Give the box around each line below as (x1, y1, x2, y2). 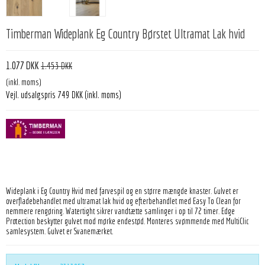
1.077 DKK (6, 59, 39, 72)
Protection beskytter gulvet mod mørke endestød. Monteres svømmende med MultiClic (6, 216, 249, 227)
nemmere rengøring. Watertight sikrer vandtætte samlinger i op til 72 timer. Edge (6, 206, 235, 216)
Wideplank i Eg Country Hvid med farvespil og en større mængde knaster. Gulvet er (6, 186, 238, 196)
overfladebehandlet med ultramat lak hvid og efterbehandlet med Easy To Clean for (6, 196, 241, 206)
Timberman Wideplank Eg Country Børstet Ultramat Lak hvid (6, 26, 245, 41)
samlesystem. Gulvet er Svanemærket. (6, 227, 113, 237)
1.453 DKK (41, 60, 72, 72)
